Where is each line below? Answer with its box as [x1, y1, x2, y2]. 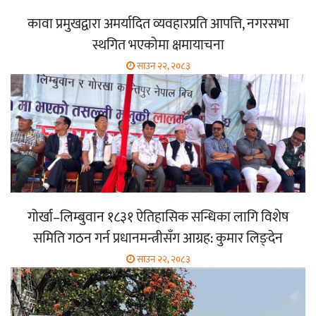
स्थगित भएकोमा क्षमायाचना [92, 32, 224, 57]
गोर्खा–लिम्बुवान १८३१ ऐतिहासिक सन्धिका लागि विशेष [28, 205, 288, 229]
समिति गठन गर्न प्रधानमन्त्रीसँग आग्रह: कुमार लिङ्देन [33, 226, 283, 250]
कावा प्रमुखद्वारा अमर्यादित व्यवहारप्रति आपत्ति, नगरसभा [27, 11, 289, 36]
